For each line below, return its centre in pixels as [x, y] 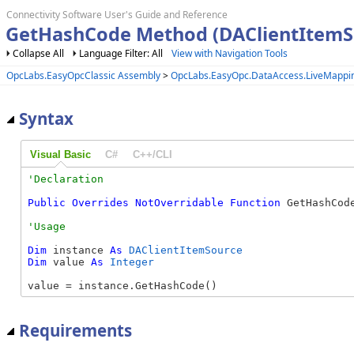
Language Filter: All [122, 53]
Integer [132, 262]
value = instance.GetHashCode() [122, 285]
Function [255, 202]
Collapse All [38, 53]
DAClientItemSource [186, 250]
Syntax [46, 118]
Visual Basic [60, 155]
